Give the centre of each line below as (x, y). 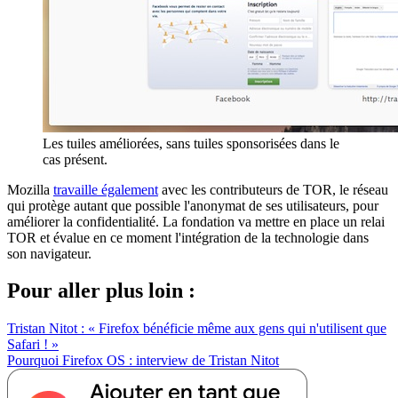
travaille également (106, 189)
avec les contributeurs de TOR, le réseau (273, 189)
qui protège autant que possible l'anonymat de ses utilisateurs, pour (193, 205)
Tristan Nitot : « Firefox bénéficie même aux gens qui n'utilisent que (197, 329)
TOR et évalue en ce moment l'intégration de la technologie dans (188, 237)
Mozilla (30, 189)
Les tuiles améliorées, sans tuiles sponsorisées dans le (191, 143)
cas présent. (75, 159)
